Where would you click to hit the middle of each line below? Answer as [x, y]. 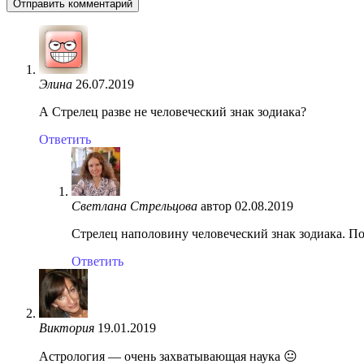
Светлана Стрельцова [134, 206]
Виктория [67, 327]
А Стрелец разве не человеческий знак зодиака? [173, 111]
